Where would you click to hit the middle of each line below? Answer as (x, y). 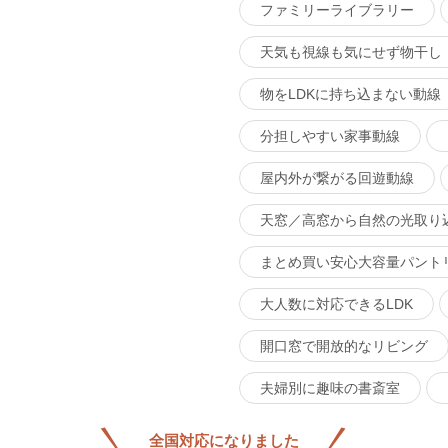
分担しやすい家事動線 (330, 136)
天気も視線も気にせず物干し (351, 52)
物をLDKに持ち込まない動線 (350, 94)
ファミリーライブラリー (337, 10)
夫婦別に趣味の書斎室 (330, 388)
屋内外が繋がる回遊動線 (337, 178)
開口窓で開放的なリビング (344, 346)
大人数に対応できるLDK (336, 304)
